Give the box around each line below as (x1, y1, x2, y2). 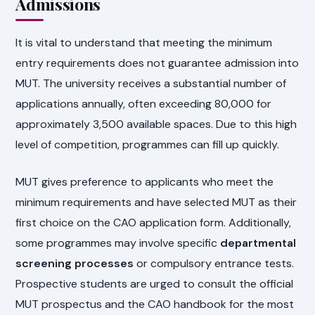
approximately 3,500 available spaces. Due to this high (15, 117, 297, 132)
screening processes (15, 256, 134, 271)
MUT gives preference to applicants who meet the (15, 174, 274, 190)
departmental (220, 236, 297, 251)
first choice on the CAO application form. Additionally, (15, 215, 292, 231)
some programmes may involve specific (15, 236, 221, 251)
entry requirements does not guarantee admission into (15, 56, 300, 71)
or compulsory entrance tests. (134, 256, 295, 271)
